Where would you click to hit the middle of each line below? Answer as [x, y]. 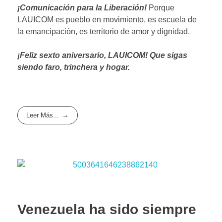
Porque [161, 8]
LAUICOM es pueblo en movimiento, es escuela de [107, 20]
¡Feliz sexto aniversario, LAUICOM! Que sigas [102, 55]
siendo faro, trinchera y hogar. [74, 67]
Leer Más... [43, 115]
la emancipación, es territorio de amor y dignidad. [104, 32]
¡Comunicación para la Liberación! [82, 8]
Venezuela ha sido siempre [107, 209]
